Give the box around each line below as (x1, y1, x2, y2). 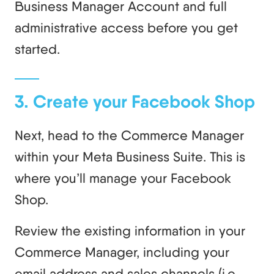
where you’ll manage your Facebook (15, 169, 231, 186)
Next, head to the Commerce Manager (15, 127, 244, 143)
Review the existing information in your (15, 222, 245, 239)
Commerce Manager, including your (15, 243, 229, 260)
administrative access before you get (15, 19, 238, 35)
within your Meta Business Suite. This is (15, 148, 245, 165)
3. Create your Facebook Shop (15, 90, 255, 113)
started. (15, 40, 60, 57)
